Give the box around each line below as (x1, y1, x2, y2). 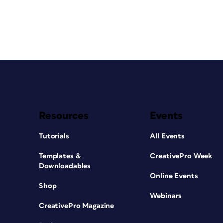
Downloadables (39, 162, 91, 170)
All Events (150, 132, 185, 140)
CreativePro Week (150, 152, 213, 160)
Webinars (150, 192, 182, 200)
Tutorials (39, 132, 69, 140)
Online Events (150, 172, 198, 180)
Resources (39, 111, 89, 121)
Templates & (39, 152, 81, 160)
